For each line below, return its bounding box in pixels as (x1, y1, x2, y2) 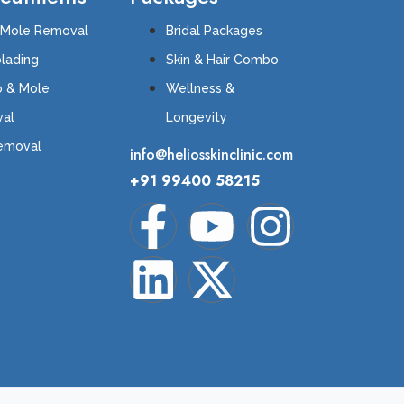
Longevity (166, 109, 228, 124)
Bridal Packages (166, 23, 263, 38)
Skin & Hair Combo (166, 51, 280, 67)
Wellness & (166, 80, 235, 96)
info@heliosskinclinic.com (130, 144, 294, 166)
